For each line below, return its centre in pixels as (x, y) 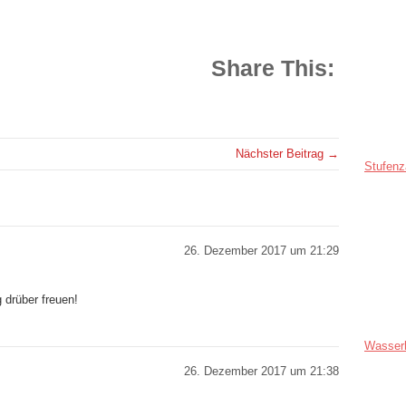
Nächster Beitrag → (287, 154)
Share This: (273, 68)
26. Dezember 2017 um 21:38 (261, 371)
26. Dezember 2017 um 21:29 (261, 251)
